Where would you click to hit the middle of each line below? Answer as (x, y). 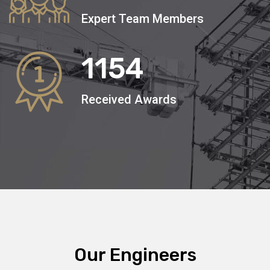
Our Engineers (135, 255)
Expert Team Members (143, 18)
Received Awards (129, 99)
